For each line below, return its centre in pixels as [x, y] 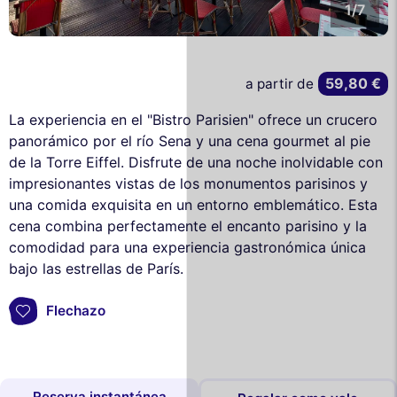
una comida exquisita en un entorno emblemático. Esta [193, 204]
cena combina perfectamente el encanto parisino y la [188, 226]
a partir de [280, 84]
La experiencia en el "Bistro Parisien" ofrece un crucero [193, 119]
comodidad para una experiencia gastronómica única [187, 247]
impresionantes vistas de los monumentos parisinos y [188, 183]
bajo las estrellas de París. [96, 268]
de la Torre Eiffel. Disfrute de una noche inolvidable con [196, 162]
